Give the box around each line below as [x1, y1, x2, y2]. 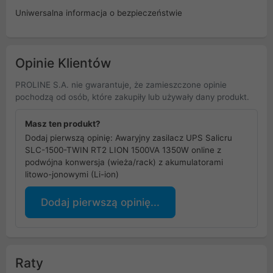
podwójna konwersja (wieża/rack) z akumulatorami [25, 157, 223, 168]
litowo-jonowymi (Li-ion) [25, 169, 119, 180]
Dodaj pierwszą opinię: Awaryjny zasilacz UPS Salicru [25, 133, 232, 143]
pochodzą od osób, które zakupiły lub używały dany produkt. [15, 92, 249, 102]
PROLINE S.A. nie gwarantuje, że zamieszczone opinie [15, 80, 227, 90]
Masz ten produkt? [25, 119, 101, 129]
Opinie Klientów [15, 55, 111, 71]
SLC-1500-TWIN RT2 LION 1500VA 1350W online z [25, 145, 221, 155]
